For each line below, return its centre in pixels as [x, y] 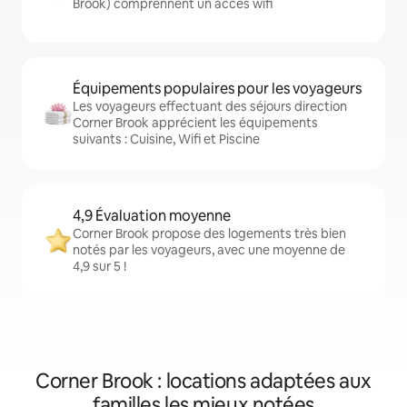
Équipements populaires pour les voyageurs [217, 89]
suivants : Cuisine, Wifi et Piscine [166, 139]
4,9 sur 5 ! [99, 267]
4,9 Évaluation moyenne [152, 216]
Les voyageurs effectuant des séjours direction [210, 107]
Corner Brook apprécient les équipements [195, 123]
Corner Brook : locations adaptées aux [203, 382]
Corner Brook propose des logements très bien [209, 234]
